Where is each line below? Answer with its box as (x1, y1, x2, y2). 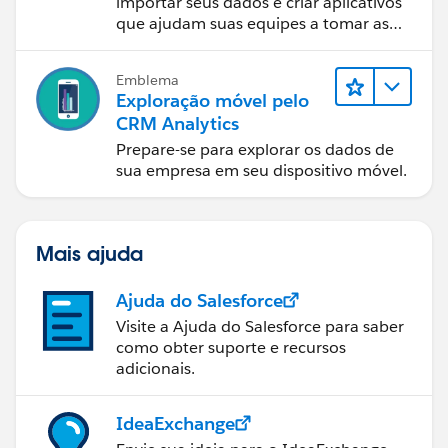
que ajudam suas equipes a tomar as (116, 12, 389, 34)
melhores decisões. (116, 33, 258, 55)
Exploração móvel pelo (116, 88, 309, 112)
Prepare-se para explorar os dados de (116, 138, 394, 160)
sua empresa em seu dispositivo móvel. (116, 159, 407, 181)
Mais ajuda (36, 239, 143, 266)
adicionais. (116, 357, 195, 379)
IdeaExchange (116, 411, 235, 435)
